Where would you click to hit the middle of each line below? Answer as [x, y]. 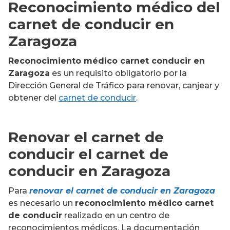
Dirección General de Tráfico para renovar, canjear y [114, 85]
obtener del [33, 98]
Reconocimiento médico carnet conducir [100, 61]
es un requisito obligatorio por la [118, 73]
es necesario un [42, 203]
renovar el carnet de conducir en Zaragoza [122, 191]
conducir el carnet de [88, 154]
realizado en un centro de [116, 215]
